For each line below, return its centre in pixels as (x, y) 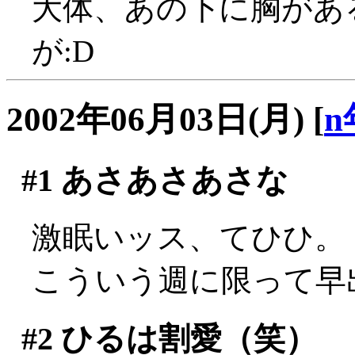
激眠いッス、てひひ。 (189, 238)
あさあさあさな (170, 180)
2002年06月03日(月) (155, 119)
